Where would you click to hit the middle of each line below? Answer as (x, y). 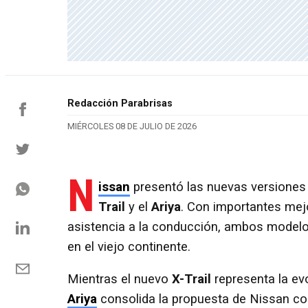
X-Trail (191, 279)
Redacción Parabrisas (120, 104)
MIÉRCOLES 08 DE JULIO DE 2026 (132, 126)
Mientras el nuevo (120, 279)
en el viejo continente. (129, 246)
